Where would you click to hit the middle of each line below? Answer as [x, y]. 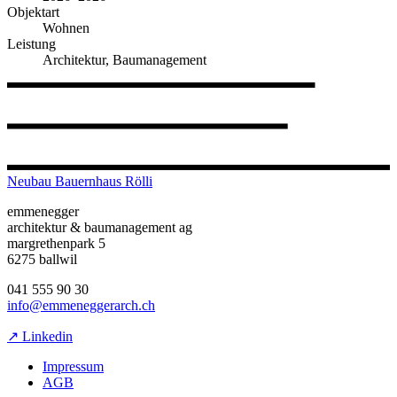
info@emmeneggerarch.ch [81, 305]
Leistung [31, 43]
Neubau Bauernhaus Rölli [80, 181]
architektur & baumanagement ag [100, 227]
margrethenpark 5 [56, 243]
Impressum [73, 366]
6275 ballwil [42, 259]
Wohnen [66, 27]
